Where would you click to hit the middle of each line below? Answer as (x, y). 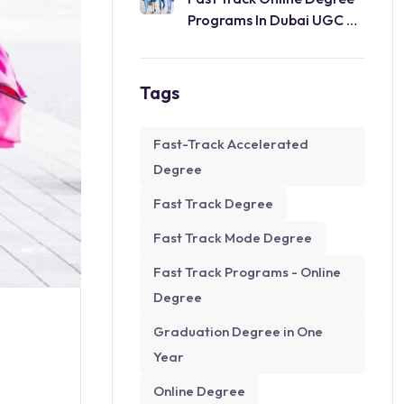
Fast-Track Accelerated (231, 144)
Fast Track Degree (213, 203)
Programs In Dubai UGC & (250, 20)
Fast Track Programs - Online (247, 272)
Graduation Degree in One (238, 331)
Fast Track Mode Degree (233, 238)
